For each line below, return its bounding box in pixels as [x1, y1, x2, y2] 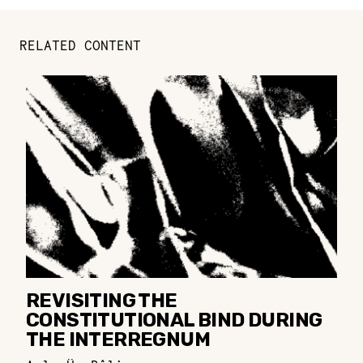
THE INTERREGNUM [26, 327, 210, 351]
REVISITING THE [26, 288, 177, 312]
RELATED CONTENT [19, 37, 141, 53]
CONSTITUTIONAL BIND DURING [26, 308, 322, 331]
